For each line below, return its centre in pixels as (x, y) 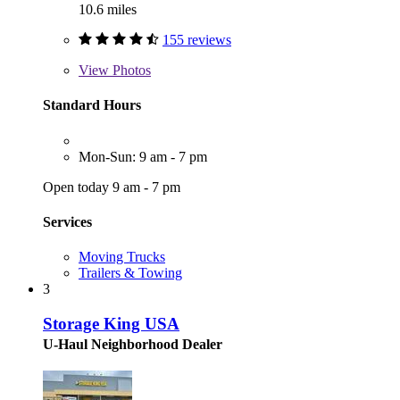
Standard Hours (92, 105)
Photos (130, 71)
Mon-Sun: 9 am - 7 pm (143, 156)
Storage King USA (111, 323)
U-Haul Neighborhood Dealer (133, 344)
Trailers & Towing (130, 273)
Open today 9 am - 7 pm (112, 187)
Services (67, 221)
